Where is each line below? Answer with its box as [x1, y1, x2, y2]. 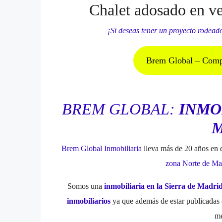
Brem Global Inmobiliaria [61, 144, 142, 153]
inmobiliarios [67, 196, 111, 205]
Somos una [67, 181, 104, 190]
